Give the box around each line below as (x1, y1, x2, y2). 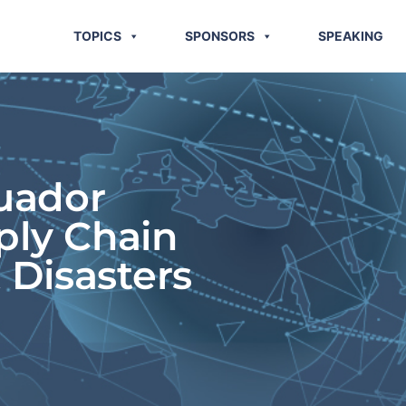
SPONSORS (185, 28, 256, 43)
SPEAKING (318, 28, 384, 43)
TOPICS (73, 28, 122, 43)
